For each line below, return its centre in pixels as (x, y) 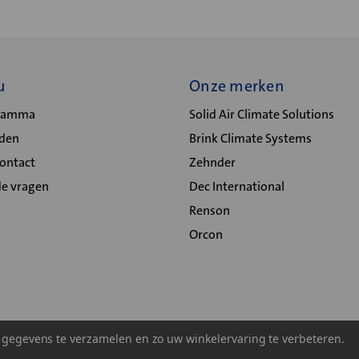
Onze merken (237, 86)
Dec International (237, 186)
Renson (210, 210)
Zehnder (212, 162)
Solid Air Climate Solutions (262, 114)
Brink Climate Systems (250, 138)
